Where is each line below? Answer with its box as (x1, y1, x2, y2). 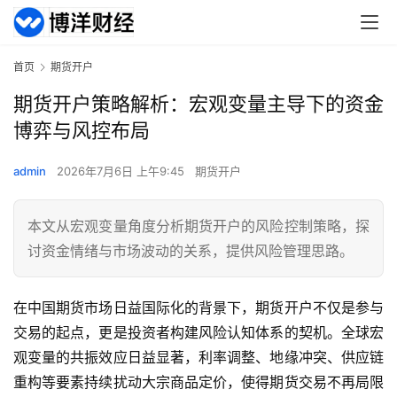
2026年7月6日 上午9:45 (57, 164, 188, 179)
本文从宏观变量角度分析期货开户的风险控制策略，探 (27, 217, 370, 236)
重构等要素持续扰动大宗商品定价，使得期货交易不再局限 (13, 373, 384, 392)
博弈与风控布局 (13, 119, 150, 143)
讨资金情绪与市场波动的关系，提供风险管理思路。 (27, 242, 354, 261)
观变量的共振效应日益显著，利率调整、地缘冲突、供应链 (13, 348, 384, 367)
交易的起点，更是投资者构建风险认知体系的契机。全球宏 (13, 323, 384, 342)
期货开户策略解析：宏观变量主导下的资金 (13, 92, 384, 116)
